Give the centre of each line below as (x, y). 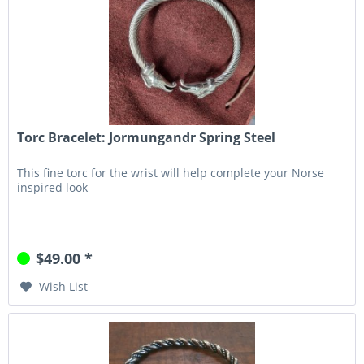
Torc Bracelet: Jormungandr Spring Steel (147, 138)
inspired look (53, 188)
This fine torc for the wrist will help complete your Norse (171, 173)
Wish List (64, 287)
